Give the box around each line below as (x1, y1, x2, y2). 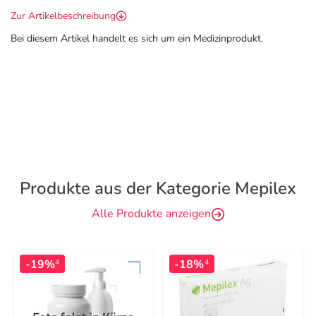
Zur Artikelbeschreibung (11, 9, 116, 23)
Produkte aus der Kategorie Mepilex (20, 177, 296, 200)
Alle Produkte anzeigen (91, 206, 211, 221)
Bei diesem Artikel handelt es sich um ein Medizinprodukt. (11, 32, 263, 45)
